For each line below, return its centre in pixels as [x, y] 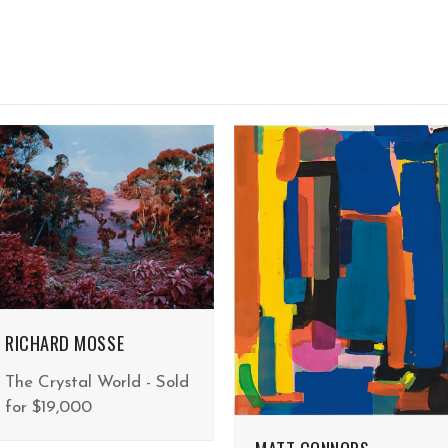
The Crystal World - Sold [97, 382]
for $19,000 [48, 407]
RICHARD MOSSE [65, 342]
